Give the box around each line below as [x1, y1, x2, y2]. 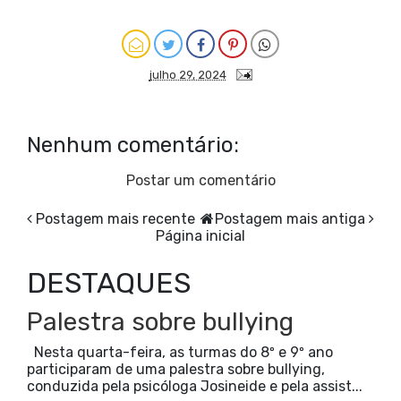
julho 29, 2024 [149, 68, 226, 81]
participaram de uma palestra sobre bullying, [27, 361, 325, 378]
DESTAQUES [27, 266, 191, 300]
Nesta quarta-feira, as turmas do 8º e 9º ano [27, 344, 333, 361]
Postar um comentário [125, 172, 276, 189]
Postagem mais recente [36, 210, 195, 227]
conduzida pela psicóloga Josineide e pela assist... [27, 378, 363, 395]
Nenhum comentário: [27, 132, 239, 158]
